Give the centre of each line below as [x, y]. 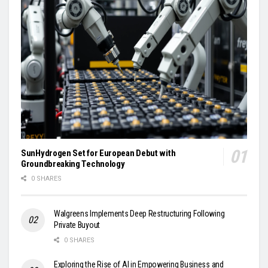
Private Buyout [77, 225]
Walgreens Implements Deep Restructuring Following [139, 214]
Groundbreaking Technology [73, 164]
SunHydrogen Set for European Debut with [98, 153]
